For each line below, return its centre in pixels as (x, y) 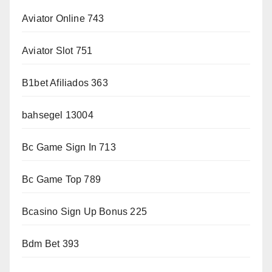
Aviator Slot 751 (57, 51)
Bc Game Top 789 (61, 180)
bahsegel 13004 (58, 115)
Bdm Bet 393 (51, 244)
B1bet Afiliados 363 (65, 83)
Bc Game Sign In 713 (69, 148)
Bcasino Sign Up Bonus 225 (84, 212)
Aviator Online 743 (63, 19)
